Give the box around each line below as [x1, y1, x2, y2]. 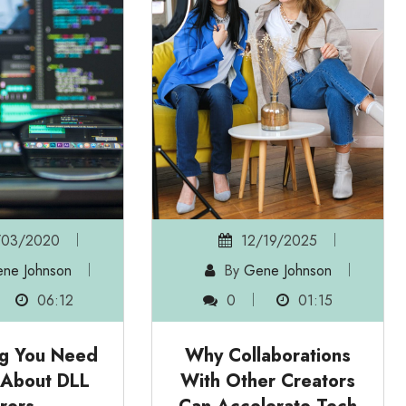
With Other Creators [180, 368, 356, 395]
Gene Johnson [243, 260, 332, 282]
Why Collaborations [185, 343, 352, 370]
